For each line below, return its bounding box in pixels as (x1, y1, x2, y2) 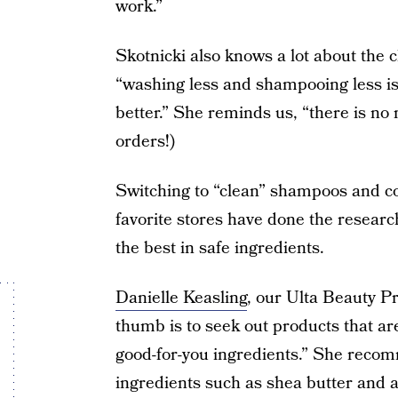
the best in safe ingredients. (115, 236, 324, 260)
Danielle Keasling (115, 286, 247, 310)
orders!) (115, 130, 175, 154)
